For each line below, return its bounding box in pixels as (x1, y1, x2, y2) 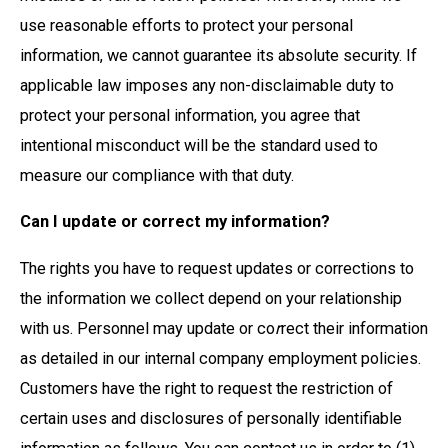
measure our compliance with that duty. (20, 165, 298, 185)
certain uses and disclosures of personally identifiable (20, 408, 402, 428)
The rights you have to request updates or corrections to (20, 258, 414, 278)
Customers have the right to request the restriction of (20, 378, 393, 398)
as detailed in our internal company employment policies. (20, 348, 421, 368)
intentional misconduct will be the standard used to (20, 135, 378, 155)
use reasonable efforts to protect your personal (20, 15, 353, 35)
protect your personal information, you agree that (20, 105, 360, 125)
